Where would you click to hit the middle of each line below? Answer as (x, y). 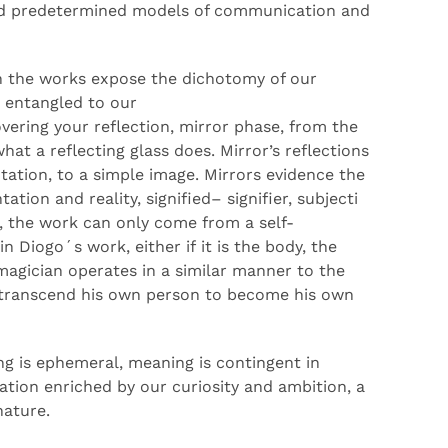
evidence (300, 174)
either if (165, 246)
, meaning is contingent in (219, 362)
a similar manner (226, 270)
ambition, (314, 386)
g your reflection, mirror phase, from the (199, 126)
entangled (46, 102)
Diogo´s (50, 246)
